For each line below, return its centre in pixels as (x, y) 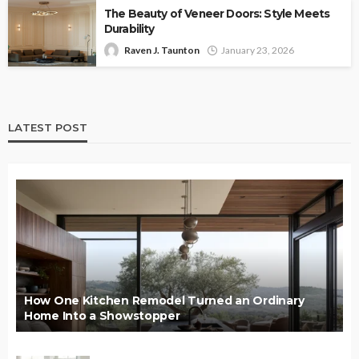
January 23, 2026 (258, 50)
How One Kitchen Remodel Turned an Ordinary (164, 300)
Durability (129, 28)
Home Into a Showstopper (102, 315)
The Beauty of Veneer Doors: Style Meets (217, 13)
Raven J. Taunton (162, 50)
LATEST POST (48, 127)
